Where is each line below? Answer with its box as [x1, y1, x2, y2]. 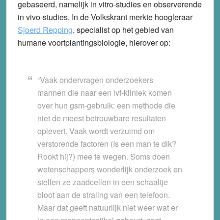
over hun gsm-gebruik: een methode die [37, 99, 175, 111]
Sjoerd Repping [17, 24, 73, 35]
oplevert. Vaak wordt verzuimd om [37, 125, 155, 137]
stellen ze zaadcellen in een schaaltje [37, 176, 168, 188]
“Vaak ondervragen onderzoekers [37, 74, 153, 85]
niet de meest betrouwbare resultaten [37, 112, 166, 124]
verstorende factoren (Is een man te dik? [37, 137, 176, 149]
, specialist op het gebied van [72, 24, 174, 35]
